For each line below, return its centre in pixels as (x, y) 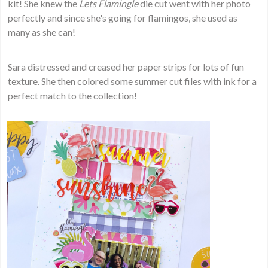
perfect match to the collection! (74, 95)
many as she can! (42, 32)
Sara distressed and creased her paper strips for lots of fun (126, 66)
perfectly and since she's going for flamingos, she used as (123, 17)
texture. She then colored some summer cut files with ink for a (133, 81)
